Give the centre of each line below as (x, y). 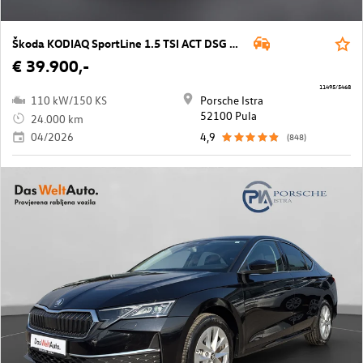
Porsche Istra (232, 100)
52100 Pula (228, 115)
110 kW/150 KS (69, 100)
